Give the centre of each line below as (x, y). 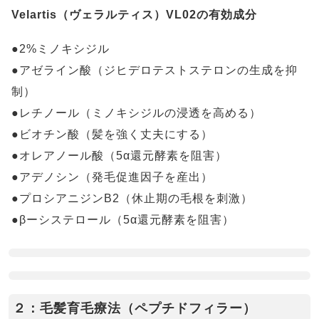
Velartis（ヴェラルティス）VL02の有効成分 (134, 15)
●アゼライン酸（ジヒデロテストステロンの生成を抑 (155, 70)
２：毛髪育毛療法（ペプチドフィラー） (135, 308)
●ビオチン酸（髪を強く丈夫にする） (112, 134)
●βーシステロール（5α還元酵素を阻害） (123, 220)
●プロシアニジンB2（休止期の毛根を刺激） (132, 198)
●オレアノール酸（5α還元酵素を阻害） (119, 156)
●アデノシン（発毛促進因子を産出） (112, 177)
